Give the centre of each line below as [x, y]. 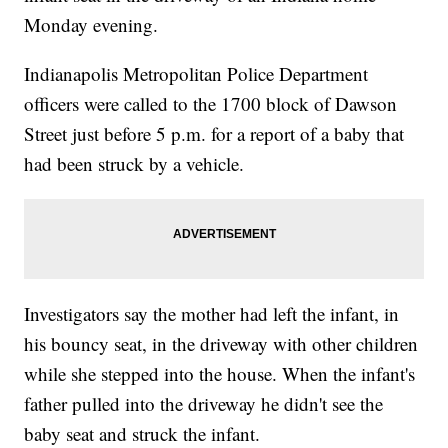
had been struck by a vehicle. [134, 164]
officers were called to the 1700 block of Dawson [211, 104]
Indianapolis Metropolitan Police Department [196, 74]
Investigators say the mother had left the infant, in [212, 314]
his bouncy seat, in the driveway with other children [221, 344]
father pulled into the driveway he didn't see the [204, 404]
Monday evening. [91, 25]
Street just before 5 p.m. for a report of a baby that [214, 134]
